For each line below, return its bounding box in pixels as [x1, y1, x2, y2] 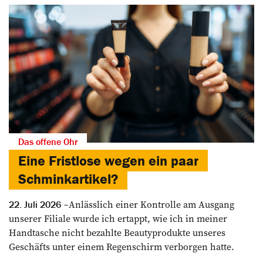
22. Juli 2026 [9, 198, 61, 210]
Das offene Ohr [18, 135, 77, 147]
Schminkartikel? [18, 170, 118, 187]
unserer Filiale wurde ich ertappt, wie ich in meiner [9, 211, 227, 225]
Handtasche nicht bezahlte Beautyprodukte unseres [9, 225, 225, 239]
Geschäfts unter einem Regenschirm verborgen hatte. [9, 240, 234, 253]
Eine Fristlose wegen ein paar [18, 151, 198, 169]
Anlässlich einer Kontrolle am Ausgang [69, 197, 234, 211]
